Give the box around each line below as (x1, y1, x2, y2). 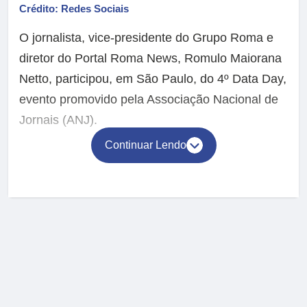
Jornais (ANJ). (19, 113, 97, 127)
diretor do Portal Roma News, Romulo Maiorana (19, 51, 282, 66)
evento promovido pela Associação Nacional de (19, 93, 278, 107)
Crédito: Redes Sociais (19, 3, 129, 15)
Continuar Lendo (104, 139, 186, 151)
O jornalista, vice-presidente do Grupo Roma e (19, 31, 273, 45)
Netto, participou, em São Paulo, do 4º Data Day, (19, 72, 286, 86)
